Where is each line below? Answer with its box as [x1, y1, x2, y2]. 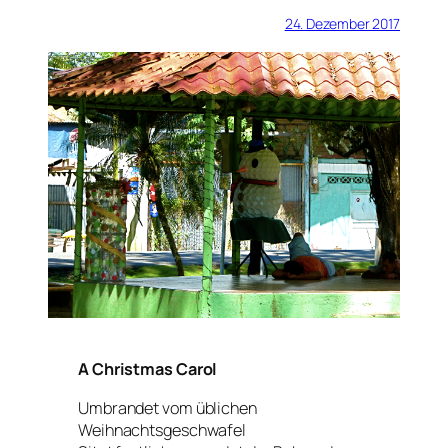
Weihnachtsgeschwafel [78, 418, 246, 441]
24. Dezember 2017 [284, 14, 400, 34]
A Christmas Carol [78, 358, 218, 381]
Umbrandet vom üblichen [78, 396, 257, 419]
